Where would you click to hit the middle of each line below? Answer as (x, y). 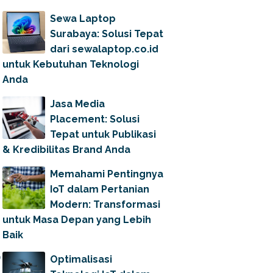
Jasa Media (77, 104)
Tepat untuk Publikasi (103, 134)
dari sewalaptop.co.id (104, 49)
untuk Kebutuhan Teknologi (71, 64)
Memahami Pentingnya (107, 174)
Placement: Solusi (95, 119)
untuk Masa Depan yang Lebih (77, 220)
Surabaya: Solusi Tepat (107, 34)
